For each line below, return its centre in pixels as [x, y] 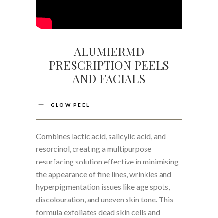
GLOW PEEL [70, 104]
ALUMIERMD [109, 51]
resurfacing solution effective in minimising [107, 161]
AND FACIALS [109, 78]
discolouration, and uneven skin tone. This [105, 199]
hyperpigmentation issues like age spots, [103, 186]
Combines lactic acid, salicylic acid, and [101, 136]
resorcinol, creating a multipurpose [94, 148]
